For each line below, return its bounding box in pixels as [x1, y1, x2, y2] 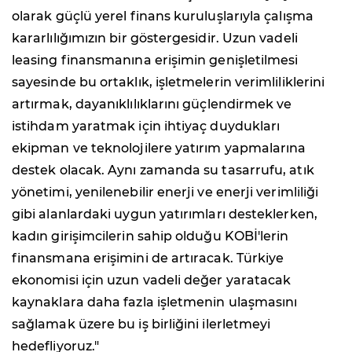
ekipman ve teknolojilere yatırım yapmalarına [12, 140, 306, 156]
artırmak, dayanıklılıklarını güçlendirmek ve [12, 96, 292, 112]
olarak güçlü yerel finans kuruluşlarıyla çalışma [12, 8, 313, 24]
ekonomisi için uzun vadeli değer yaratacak [12, 272, 291, 288]
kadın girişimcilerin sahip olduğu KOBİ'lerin [12, 228, 289, 244]
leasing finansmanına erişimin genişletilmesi [12, 52, 299, 68]
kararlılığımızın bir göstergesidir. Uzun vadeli [12, 30, 298, 46]
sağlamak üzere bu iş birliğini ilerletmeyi [12, 316, 271, 332]
